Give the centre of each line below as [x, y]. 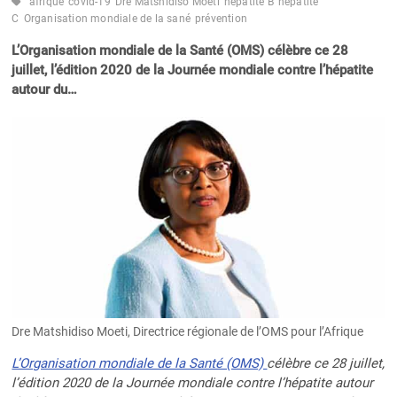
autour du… [45, 90]
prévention [222, 19]
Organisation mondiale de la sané [107, 19]
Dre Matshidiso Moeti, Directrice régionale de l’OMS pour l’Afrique [188, 331]
